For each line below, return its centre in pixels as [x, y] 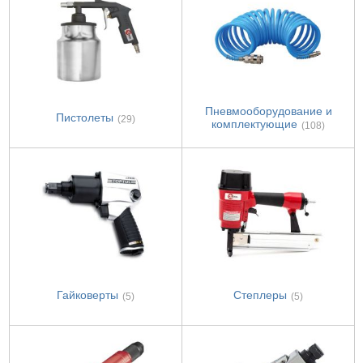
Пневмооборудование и [268, 111]
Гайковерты [88, 295]
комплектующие [254, 124]
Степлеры [260, 295]
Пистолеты [85, 118]
